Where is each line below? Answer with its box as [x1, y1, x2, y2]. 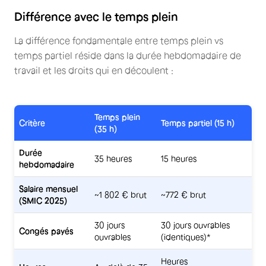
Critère [19, 118, 45, 128]
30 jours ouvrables [161, 220, 230, 230]
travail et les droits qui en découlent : [14, 65, 173, 75]
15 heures [161, 154, 197, 163]
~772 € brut [161, 190, 206, 199]
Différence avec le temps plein [14, 10, 178, 23]
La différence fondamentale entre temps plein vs [14, 35, 223, 46]
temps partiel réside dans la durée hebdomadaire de [14, 50, 241, 61]
